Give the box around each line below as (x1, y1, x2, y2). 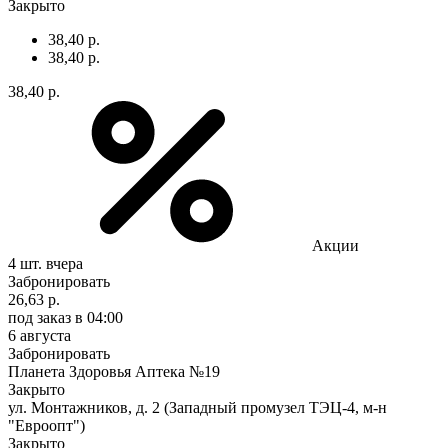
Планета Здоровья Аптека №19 (8, 362, 220, 380)
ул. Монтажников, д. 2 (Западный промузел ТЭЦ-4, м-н (8, 398, 387, 416)
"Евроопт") (8, 416, 85, 434)
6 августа (8, 326, 71, 344)
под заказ (8, 308, 71, 326)
